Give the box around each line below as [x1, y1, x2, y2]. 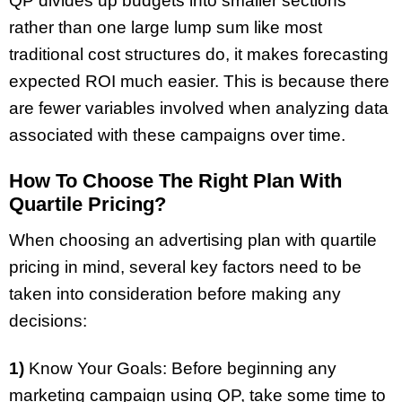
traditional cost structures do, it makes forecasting [9, 44, 389, 64]
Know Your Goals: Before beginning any [24, 359, 336, 379]
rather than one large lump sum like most [9, 17, 322, 37]
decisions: [9, 311, 92, 331]
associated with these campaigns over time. [9, 125, 350, 144]
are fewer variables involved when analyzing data [9, 98, 389, 118]
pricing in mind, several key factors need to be [9, 258, 362, 277]
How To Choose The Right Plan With [9, 169, 342, 192]
